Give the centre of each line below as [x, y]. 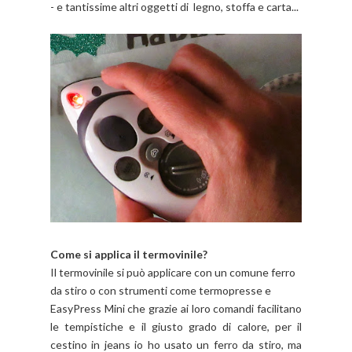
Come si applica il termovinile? [129, 255]
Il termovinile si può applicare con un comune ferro [173, 273]
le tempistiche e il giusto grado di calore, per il [176, 327]
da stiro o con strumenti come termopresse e [162, 291]
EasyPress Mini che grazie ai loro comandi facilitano [176, 309]
